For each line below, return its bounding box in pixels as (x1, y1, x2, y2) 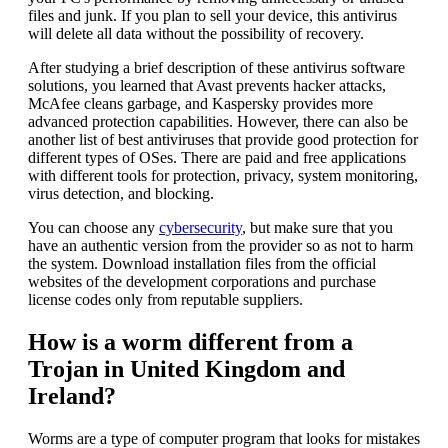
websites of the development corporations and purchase (28, 272, 376, 290)
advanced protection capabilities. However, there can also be (28, 112, 408, 130)
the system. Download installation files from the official (28, 254, 376, 272)
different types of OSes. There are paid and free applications (28, 148, 406, 166)
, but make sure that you (242, 218, 393, 236)
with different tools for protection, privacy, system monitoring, (28, 166, 418, 184)
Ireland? (28, 382, 116, 409)
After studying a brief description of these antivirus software (28, 58, 405, 76)
